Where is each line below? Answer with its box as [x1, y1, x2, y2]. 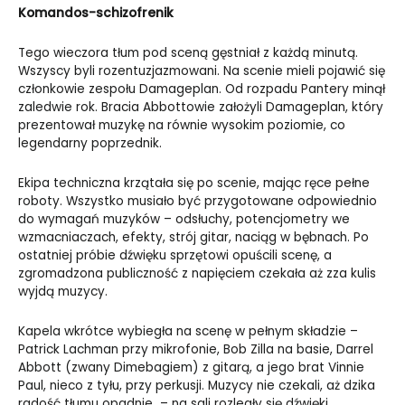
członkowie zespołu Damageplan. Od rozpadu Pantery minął [18, 80, 385, 99]
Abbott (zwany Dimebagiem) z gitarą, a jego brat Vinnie [18, 358, 364, 376]
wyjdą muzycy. [18, 283, 108, 301]
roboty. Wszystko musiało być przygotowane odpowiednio [18, 193, 377, 211]
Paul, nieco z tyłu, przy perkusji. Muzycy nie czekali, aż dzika [18, 376, 375, 394]
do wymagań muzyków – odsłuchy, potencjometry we [18, 211, 350, 229]
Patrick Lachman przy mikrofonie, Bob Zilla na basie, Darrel [18, 340, 373, 358]
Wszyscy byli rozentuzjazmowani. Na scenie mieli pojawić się [18, 62, 385, 80]
